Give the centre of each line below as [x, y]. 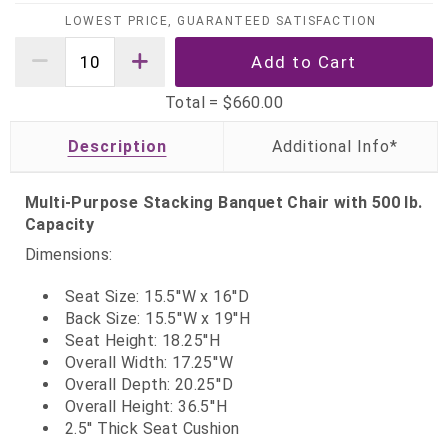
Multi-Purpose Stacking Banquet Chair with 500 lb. [224, 202]
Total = [194, 102]
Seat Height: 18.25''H [142, 340]
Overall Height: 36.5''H [145, 406]
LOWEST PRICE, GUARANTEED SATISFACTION [221, 20]
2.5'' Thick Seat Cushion [152, 428]
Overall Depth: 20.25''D [148, 384]
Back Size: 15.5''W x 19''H [157, 318]
